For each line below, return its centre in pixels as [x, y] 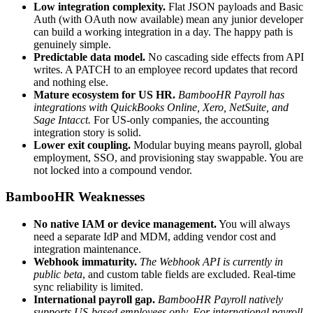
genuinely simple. [72, 44]
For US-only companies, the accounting [180, 119]
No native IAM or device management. [125, 224]
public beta [58, 275]
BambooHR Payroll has [231, 94]
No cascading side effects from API [225, 57]
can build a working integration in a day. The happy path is [163, 31]
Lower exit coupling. [82, 145]
